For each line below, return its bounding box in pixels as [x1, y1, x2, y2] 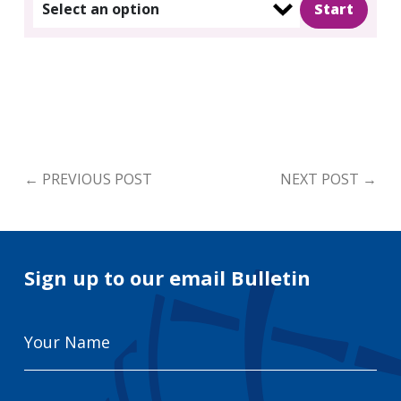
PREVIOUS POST [38, 168, 152, 189]
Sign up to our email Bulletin [23, 263, 311, 291]
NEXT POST [280, 168, 363, 189]
